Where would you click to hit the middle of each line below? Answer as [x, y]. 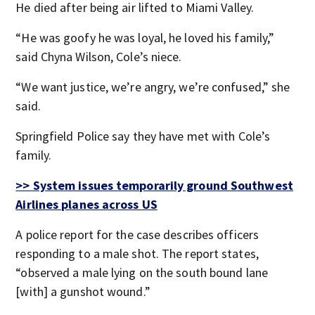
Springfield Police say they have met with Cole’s [143, 136]
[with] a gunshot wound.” [83, 291]
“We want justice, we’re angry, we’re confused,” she [153, 87]
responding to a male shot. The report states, [137, 253]
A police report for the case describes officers [137, 234]
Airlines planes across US [86, 204]
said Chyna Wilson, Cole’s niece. [99, 57]
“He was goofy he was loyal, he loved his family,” [145, 38]
